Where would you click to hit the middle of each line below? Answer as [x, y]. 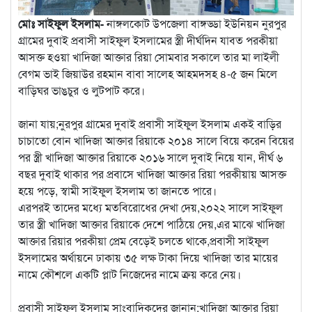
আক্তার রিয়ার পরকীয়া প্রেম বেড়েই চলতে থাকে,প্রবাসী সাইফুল [143, 240]
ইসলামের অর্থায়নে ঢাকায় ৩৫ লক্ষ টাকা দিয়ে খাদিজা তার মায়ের [148, 257]
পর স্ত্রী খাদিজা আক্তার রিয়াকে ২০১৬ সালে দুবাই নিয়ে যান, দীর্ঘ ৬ [150, 157]
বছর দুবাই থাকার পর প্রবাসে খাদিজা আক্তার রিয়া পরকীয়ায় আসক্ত [152, 173]
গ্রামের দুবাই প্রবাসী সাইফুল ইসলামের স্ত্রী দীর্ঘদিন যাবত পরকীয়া [148, 40]
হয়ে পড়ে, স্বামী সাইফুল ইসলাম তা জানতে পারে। [117, 190]
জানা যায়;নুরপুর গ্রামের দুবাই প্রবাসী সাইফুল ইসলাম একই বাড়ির [150, 123]
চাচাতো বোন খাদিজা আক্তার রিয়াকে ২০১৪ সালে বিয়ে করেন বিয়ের [156, 140]
